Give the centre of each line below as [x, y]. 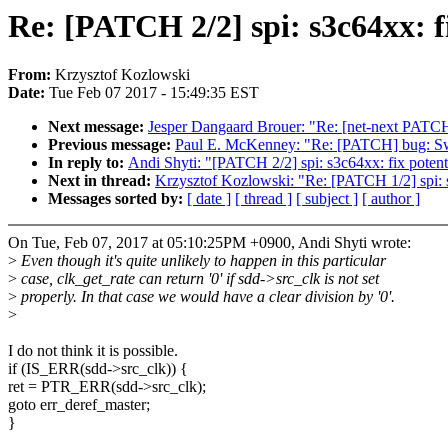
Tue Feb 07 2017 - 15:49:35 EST [154, 93]
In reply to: [88, 163]
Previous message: [111, 145]
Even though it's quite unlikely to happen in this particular [201, 261]
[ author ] [391, 199]
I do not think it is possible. [93, 351]
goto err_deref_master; [79, 405]
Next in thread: [101, 181]
